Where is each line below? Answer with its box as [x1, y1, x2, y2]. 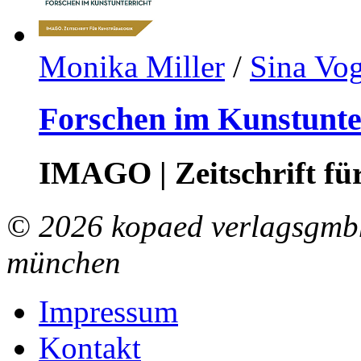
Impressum [39, 294, 178, 330]
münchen [6, 245, 121, 280]
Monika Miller [39, 48, 225, 84]
